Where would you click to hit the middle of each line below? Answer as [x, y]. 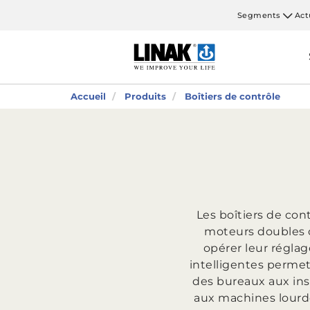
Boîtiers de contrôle [232, 96]
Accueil [88, 96]
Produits [145, 96]
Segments [259, 15]
